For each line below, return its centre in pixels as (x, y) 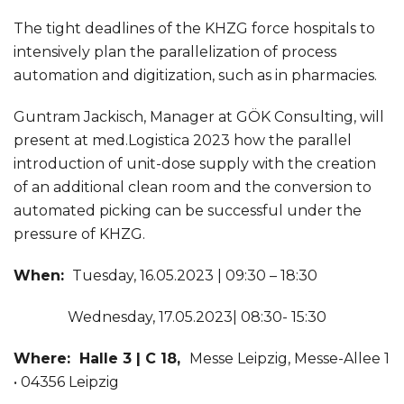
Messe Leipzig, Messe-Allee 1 (289, 359)
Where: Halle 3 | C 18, (101, 359)
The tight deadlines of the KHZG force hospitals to (194, 29)
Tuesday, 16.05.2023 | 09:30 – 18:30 (193, 276)
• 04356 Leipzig (66, 382)
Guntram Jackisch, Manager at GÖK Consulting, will (199, 117)
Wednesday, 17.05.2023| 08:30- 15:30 (170, 317)
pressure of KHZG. (79, 234)
